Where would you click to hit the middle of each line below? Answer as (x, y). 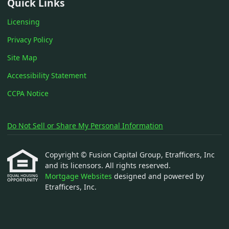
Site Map (22, 58)
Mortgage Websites (79, 176)
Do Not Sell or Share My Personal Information (85, 125)
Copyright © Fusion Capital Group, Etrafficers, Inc (130, 155)
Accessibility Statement (47, 75)
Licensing (24, 22)
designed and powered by (159, 176)
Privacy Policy (30, 40)
